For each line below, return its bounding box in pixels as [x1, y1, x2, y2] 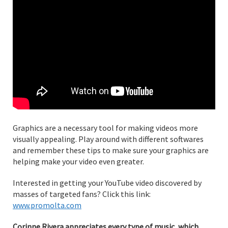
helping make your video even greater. [13, 156, 144, 166]
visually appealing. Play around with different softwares [13, 133, 204, 144]
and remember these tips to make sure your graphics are [13, 145, 209, 155]
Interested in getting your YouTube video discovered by [13, 177, 202, 188]
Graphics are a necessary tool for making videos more [13, 122, 198, 133]
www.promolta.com [13, 199, 81, 210]
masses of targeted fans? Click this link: [13, 188, 151, 199]
